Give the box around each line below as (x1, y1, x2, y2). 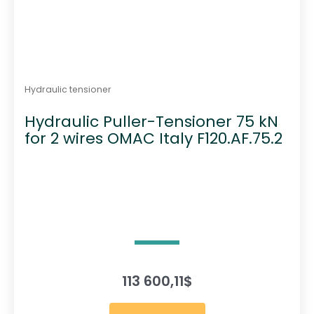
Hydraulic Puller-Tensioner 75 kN (24, 111, 278, 133)
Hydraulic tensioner (24, 83, 111, 95)
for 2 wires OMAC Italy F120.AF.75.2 (24, 128, 282, 150)
